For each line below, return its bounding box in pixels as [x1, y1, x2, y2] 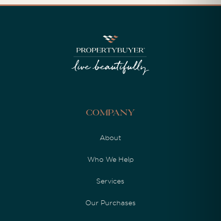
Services [96, 177, 125, 185]
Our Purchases [85, 198, 136, 207]
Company [85, 109, 135, 117]
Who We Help [87, 155, 134, 163]
